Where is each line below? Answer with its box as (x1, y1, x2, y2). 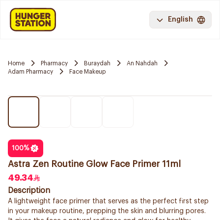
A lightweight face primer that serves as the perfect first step (8, 198, 209, 205)
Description (8, 187, 50, 194)
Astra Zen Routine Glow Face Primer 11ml (8, 160, 181, 168)
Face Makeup (69, 68, 106, 75)
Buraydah (84, 60, 110, 66)
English (168, 16, 193, 23)
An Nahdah (127, 60, 158, 66)
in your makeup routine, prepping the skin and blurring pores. (8, 208, 206, 215)
